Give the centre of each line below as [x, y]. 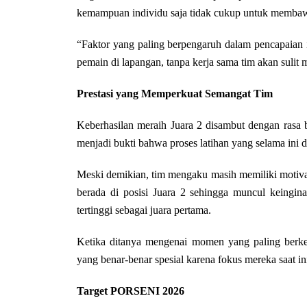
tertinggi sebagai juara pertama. [144, 210]
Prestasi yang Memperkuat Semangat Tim [175, 94]
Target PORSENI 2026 [131, 291]
